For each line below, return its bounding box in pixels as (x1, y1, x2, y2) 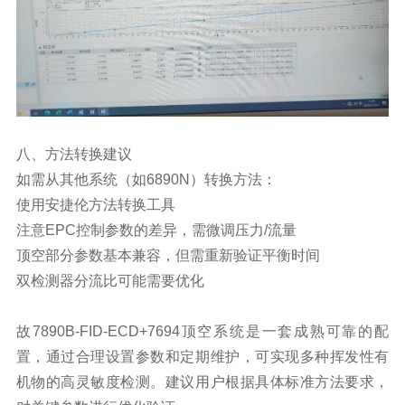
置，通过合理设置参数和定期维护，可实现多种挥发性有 (15, 348, 390, 364)
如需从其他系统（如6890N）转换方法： (15, 171, 277, 187)
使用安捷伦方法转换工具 (15, 196, 175, 212)
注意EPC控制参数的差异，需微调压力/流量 (15, 221, 297, 238)
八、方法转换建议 (15, 146, 132, 162)
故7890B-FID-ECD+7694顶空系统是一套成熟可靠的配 (15, 323, 390, 339)
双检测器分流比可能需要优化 (15, 272, 204, 288)
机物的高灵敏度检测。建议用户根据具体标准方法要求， (15, 373, 390, 390)
